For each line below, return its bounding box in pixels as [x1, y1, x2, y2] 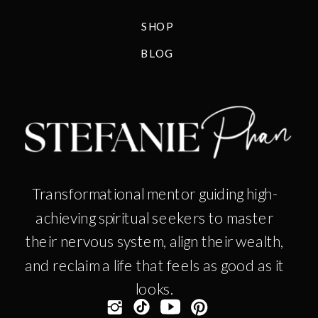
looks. [136, 280, 174, 298]
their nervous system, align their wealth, [25, 231, 284, 251]
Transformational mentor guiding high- [31, 184, 278, 202]
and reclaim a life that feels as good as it [24, 256, 285, 274]
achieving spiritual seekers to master [35, 208, 274, 226]
